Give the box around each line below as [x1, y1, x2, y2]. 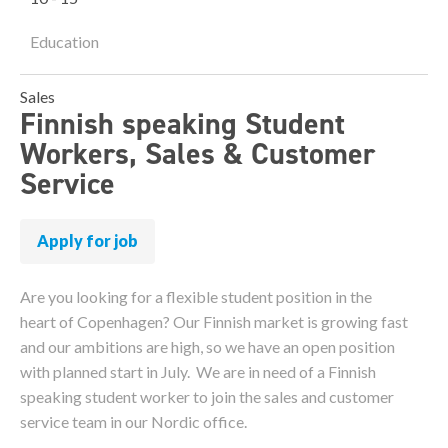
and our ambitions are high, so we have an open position [20, 337, 395, 357]
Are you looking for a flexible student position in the [20, 287, 372, 307]
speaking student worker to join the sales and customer [20, 387, 394, 407]
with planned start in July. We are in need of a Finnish [20, 362, 376, 382]
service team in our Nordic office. [20, 412, 247, 432]
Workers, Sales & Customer [20, 133, 375, 174]
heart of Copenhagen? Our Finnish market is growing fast [20, 312, 408, 332]
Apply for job [37, 231, 138, 251]
